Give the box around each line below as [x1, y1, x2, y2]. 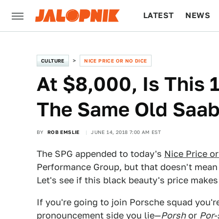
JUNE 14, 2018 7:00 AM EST [91, 129, 161, 135]
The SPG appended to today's [37, 149, 164, 159]
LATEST [143, 11, 174, 20]
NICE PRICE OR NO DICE [84, 58, 147, 64]
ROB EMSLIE [47, 129, 80, 135]
